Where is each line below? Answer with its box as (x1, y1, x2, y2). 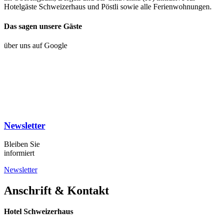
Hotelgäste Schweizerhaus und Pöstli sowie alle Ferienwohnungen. (4, 2, 212, 11)
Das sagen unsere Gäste (4, 22, 82, 30)
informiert (4, 149, 34, 158)
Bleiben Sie (4, 140, 40, 149)
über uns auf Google (4, 41, 67, 50)
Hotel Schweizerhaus (4, 207, 73, 216)
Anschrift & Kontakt (4, 184, 109, 197)
